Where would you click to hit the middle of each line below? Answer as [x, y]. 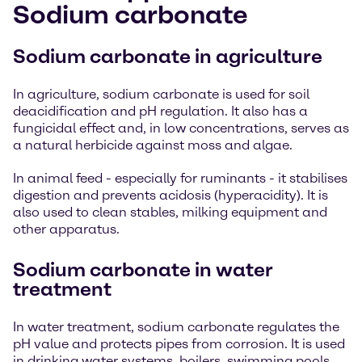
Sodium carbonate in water [143, 269]
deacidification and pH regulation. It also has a [160, 111]
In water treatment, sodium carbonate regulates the [176, 327]
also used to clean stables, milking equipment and [170, 212]
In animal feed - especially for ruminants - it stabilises [180, 178]
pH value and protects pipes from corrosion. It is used [179, 344]
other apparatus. [66, 229]
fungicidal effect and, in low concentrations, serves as [181, 128]
